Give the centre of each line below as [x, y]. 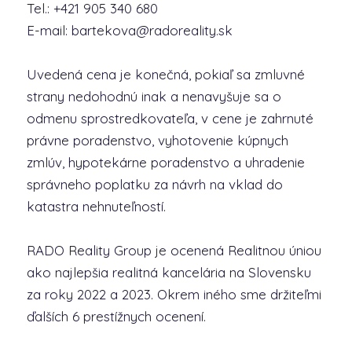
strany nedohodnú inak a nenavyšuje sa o [154, 96]
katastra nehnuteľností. [96, 206]
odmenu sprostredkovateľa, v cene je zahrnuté [170, 118]
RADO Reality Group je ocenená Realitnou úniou [174, 250]
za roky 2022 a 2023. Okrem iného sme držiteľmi [174, 294]
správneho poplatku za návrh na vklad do [154, 184]
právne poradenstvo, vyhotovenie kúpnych [157, 140]
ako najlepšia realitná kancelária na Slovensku [169, 272]
